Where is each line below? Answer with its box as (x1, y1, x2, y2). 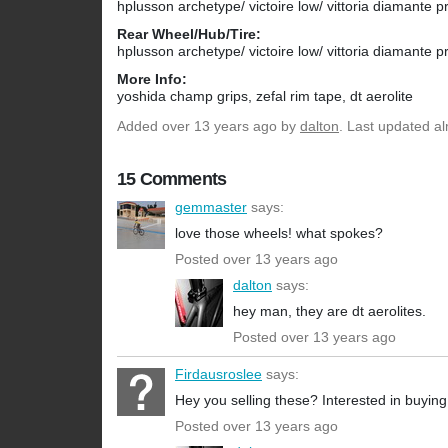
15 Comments (117, 169, 227, 190)
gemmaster (175, 199, 247, 216)
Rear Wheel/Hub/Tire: (117, 26, 261, 43)
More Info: (117, 71, 187, 88)
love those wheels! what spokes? (175, 225, 383, 242)
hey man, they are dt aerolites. (233, 303, 426, 320)
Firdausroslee (175, 366, 262, 383)
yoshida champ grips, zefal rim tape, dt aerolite (117, 88, 413, 105)
